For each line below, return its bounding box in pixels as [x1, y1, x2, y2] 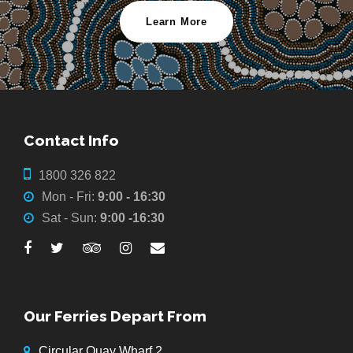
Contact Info [24, 131, 119, 149]
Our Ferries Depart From [24, 307, 206, 325]
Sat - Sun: [42, 210, 100, 225]
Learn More [146, 15, 207, 28]
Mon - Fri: [42, 189, 98, 203]
